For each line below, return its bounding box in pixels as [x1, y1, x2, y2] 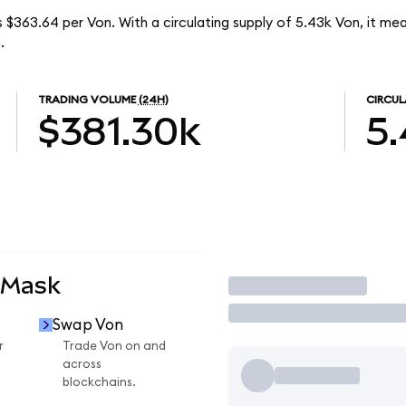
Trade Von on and [63, 340, 166, 353]
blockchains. [63, 376, 136, 390]
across [63, 358, 101, 372]
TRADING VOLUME [37, 94, 136, 106]
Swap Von [52, 316, 123, 333]
